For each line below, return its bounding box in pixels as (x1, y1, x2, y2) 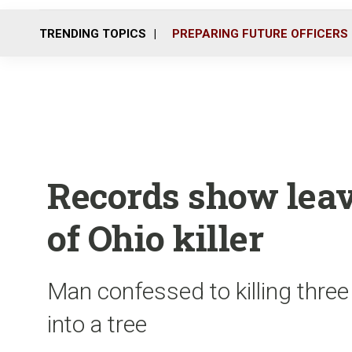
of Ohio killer (47, 214, 263, 261)
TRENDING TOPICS (39, 26, 146, 41)
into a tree (47, 310, 147, 338)
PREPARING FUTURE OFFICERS (172, 26, 348, 41)
